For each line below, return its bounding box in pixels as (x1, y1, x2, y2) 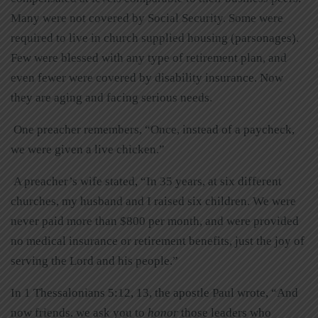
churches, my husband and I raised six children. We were (11, 194, 296, 208)
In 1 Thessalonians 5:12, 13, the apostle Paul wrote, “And (11, 285, 298, 300)
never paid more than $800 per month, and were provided (11, 214, 299, 228)
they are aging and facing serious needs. (11, 90, 212, 104)
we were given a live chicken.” (11, 142, 165, 156)
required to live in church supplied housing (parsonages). (11, 31, 299, 45)
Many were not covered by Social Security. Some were (11, 11, 283, 25)
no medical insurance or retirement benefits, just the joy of (11, 234, 305, 248)
